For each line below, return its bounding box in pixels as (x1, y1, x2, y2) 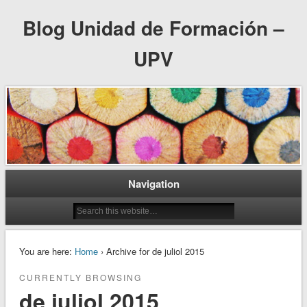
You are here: (19, 245, 72, 258)
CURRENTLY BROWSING (19, 271, 142, 284)
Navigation (127, 176, 180, 192)
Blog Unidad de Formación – (23, 14, 284, 42)
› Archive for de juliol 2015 (97, 245, 204, 258)
